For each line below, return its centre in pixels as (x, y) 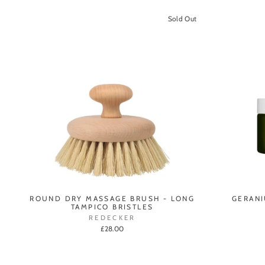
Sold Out (182, 19)
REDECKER (112, 218)
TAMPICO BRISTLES (112, 207)
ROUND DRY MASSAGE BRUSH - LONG (112, 199)
